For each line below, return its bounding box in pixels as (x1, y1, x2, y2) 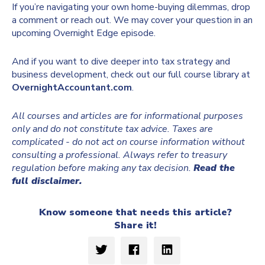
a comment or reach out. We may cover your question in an (12, 14, 253, 27)
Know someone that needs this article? (39, 206, 232, 219)
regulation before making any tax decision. (12, 161, 193, 175)
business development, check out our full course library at (12, 68, 250, 82)
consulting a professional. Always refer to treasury (12, 148, 227, 162)
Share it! (114, 219, 157, 232)
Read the (193, 161, 235, 175)
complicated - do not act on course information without (12, 135, 245, 149)
